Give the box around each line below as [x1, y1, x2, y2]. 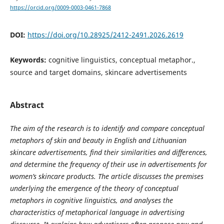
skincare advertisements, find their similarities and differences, [9, 147, 207, 157]
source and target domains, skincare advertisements [9, 67, 187, 77]
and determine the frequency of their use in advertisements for [9, 159, 207, 169]
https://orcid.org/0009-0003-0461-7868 [9, 4, 111, 11]
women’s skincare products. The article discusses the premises [9, 171, 203, 181]
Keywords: [9, 55, 48, 65]
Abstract [9, 99, 44, 111]
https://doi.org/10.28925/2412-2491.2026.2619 [27, 30, 183, 40]
